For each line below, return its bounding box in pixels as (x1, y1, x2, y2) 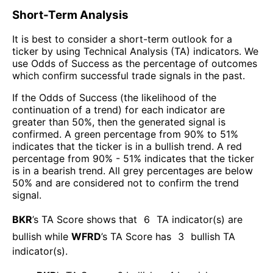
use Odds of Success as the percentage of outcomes (12, 57, 257, 70)
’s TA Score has (101, 230, 171, 243)
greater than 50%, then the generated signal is (12, 116, 225, 129)
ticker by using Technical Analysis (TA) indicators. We (12, 45, 258, 58)
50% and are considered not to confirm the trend (12, 177, 239, 190)
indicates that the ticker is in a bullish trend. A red (12, 140, 242, 153)
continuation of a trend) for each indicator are (12, 104, 225, 116)
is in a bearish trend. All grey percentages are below (12, 165, 253, 177)
